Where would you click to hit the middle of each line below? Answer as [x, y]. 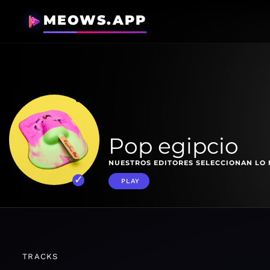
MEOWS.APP [95, 20]
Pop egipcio [174, 146]
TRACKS [40, 256]
